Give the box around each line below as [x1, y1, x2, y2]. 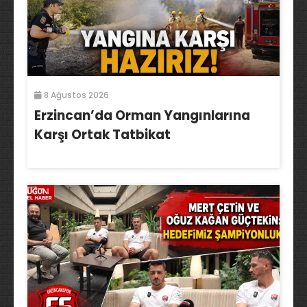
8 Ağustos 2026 [42, 89, 109, 101]
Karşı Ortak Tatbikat [34, 125, 171, 145]
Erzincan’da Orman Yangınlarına [34, 106, 250, 125]
